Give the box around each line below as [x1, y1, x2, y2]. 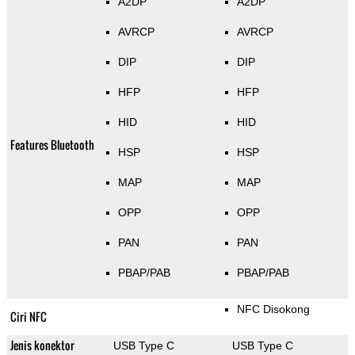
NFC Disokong [236, 303, 310, 316]
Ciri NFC [10, 308, 47, 326]
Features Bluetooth [10, 136, 94, 154]
